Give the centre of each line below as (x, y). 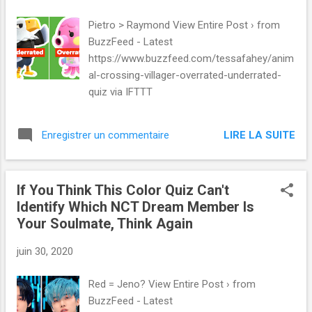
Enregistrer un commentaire (106, 135)
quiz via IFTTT (121, 92)
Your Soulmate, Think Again (105, 224)
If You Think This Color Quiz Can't (123, 190)
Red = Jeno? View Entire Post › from (172, 284)
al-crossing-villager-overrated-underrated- (185, 76)
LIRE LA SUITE (259, 135)
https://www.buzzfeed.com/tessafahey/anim (192, 59)
